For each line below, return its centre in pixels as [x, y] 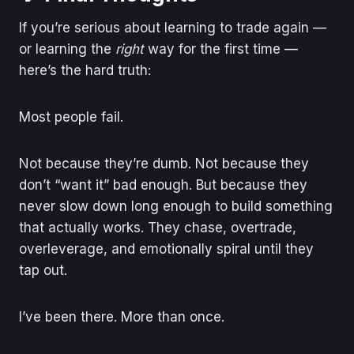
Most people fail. [71, 117]
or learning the [67, 49]
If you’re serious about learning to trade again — [173, 27]
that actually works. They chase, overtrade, [158, 227]
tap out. [43, 270]
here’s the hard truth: [85, 70]
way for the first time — [221, 49]
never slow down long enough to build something [176, 206]
